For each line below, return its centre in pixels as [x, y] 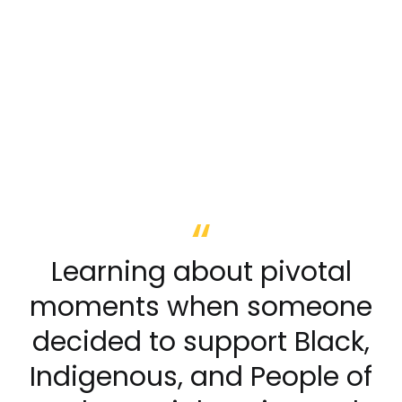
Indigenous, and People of [201, 376]
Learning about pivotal [201, 271]
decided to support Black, [201, 341]
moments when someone [201, 306]
